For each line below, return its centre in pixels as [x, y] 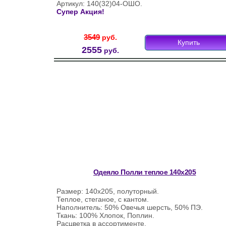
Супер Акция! [80, 12]
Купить [189, 42]
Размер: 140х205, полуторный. [108, 191]
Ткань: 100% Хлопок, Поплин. [105, 215]
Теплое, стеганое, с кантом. [103, 199]
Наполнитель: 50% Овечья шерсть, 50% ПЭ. [130, 207]
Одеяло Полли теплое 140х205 [145, 172]
